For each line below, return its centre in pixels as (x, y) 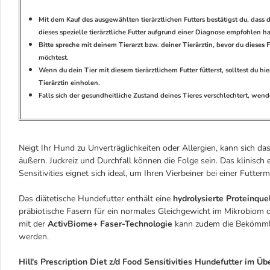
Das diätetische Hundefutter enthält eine (96, 199)
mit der (33, 224)
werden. (34, 237)
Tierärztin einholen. (69, 83)
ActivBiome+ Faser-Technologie (110, 224)
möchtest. (54, 58)
